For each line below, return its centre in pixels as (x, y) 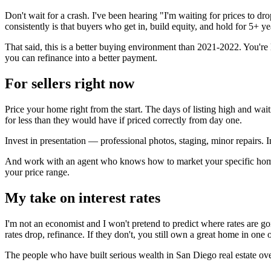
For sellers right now (70, 84)
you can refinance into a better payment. (81, 58)
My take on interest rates (83, 198)
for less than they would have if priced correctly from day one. (123, 120)
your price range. (37, 172)
